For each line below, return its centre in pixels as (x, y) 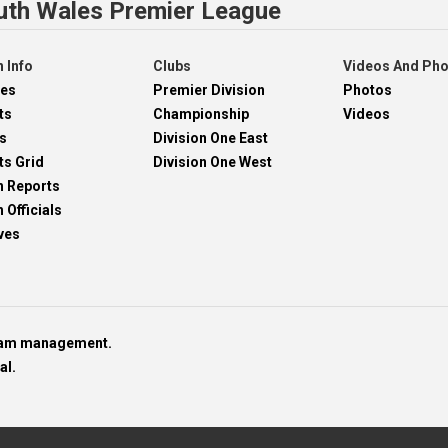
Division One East (210, 137)
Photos (368, 89)
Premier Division (208, 89)
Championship (200, 113)
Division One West (212, 161)
